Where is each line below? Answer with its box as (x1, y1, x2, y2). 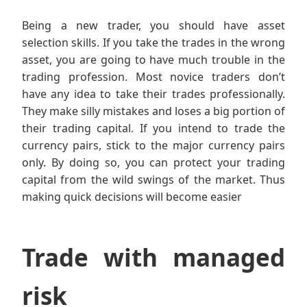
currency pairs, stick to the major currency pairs (22, 138, 285, 153)
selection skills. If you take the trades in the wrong (22, 35, 285, 51)
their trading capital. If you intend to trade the (22, 121, 285, 136)
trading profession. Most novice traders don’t (22, 69, 285, 85)
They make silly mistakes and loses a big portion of (22, 103, 285, 119)
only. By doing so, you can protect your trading (22, 155, 285, 171)
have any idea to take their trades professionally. (22, 86, 285, 102)
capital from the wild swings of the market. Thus (22, 172, 285, 188)
